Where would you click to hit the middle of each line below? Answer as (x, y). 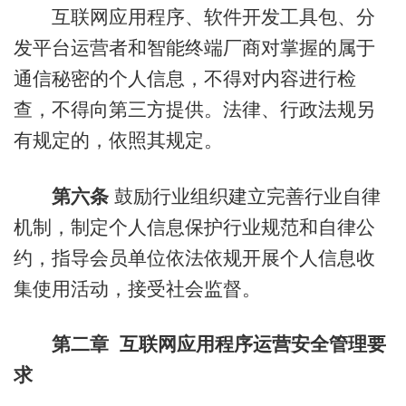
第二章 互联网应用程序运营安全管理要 (218, 344)
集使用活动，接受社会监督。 (137, 288)
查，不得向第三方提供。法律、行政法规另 (194, 110)
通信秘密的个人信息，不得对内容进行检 (184, 79)
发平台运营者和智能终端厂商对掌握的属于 (194, 48)
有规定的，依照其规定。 (118, 140)
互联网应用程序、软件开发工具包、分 (194, 17)
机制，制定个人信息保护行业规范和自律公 (194, 227)
